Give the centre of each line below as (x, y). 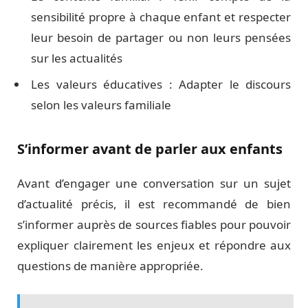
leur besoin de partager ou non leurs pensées (161, 37)
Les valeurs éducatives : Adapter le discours (161, 85)
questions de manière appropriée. (110, 266)
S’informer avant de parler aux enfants (150, 149)
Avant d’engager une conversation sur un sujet (154, 184)
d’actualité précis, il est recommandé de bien (154, 204)
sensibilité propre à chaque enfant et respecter (161, 16)
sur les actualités (77, 58)
